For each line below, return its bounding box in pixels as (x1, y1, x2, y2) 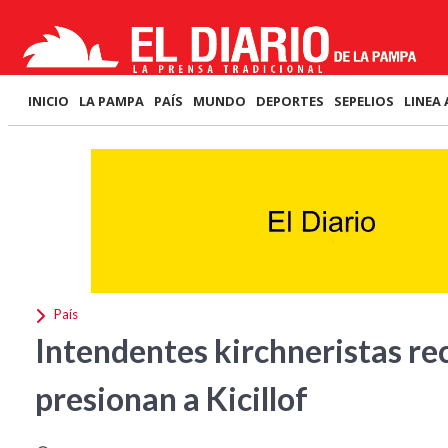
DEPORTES (256, 92, 324, 110)
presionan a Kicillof (35, 379, 308, 418)
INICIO (28, 92, 69, 110)
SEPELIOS (334, 92, 394, 110)
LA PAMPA (79, 92, 144, 110)
